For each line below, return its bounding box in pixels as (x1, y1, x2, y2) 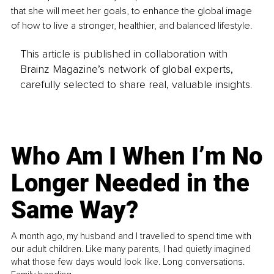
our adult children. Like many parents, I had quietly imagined (11, 243, 251, 254)
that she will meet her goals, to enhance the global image (11, 4, 254, 17)
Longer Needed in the (11, 168, 250, 198)
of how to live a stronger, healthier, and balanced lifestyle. (11, 19, 253, 32)
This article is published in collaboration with (20, 46, 228, 61)
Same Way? (11, 195, 139, 224)
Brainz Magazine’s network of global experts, (20, 62, 233, 76)
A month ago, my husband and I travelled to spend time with (11, 230, 252, 242)
